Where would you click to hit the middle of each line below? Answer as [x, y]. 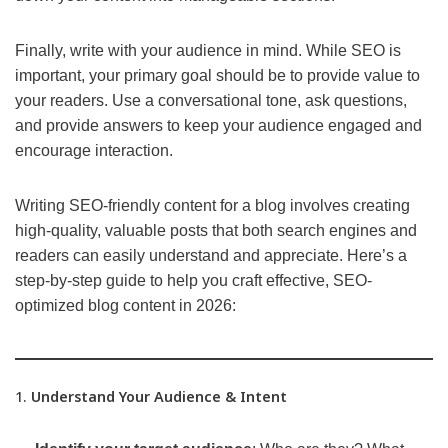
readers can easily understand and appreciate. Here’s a [211, 256]
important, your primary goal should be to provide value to [217, 76]
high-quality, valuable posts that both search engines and [216, 231]
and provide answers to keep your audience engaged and [218, 126]
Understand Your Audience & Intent [159, 397]
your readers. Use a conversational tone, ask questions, [211, 101]
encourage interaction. [94, 151]
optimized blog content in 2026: [125, 306]
